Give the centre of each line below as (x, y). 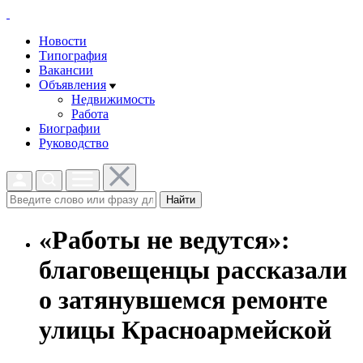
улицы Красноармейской (185, 330)
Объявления (73, 85)
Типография (73, 56)
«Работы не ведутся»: (164, 240)
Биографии (70, 128)
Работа (90, 114)
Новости (63, 41)
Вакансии (66, 70)
